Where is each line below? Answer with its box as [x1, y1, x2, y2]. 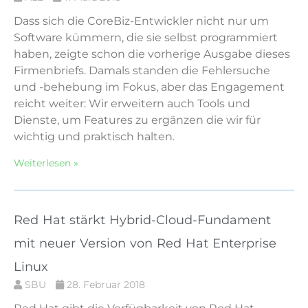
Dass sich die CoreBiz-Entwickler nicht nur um [14, 14, 269, 27]
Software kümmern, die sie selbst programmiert [14, 30, 278, 44]
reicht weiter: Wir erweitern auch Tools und [14, 96, 250, 110]
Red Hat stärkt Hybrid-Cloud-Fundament [14, 212, 271, 228]
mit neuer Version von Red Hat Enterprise [14, 235, 276, 251]
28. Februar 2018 [64, 278, 145, 291]
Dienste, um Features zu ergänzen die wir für [14, 113, 261, 126]
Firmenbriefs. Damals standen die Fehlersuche [14, 63, 270, 77]
